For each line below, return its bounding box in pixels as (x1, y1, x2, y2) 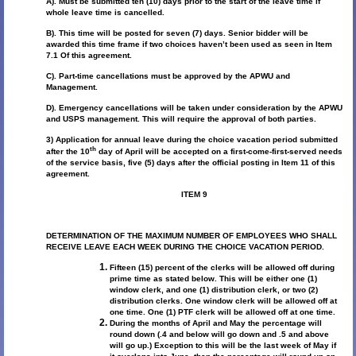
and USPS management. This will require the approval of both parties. (45, 114, 316, 124)
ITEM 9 (180, 190, 207, 199)
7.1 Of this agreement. (45, 51, 132, 60)
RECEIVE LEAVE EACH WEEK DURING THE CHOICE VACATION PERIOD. (45, 242, 324, 252)
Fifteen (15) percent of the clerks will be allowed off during (109, 263, 335, 273)
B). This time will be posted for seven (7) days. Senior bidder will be (45, 29, 308, 38)
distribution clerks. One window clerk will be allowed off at (109, 296, 337, 306)
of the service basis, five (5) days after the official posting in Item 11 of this (45, 158, 335, 168)
